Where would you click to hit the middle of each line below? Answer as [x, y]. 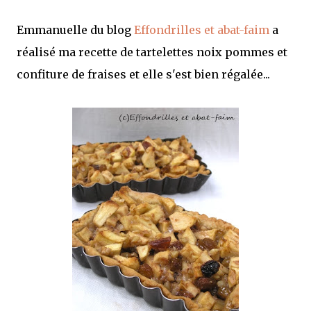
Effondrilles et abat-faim [203, 30]
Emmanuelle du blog [75, 30]
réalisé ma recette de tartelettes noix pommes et [152, 52]
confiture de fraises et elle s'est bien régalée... [143, 74]
